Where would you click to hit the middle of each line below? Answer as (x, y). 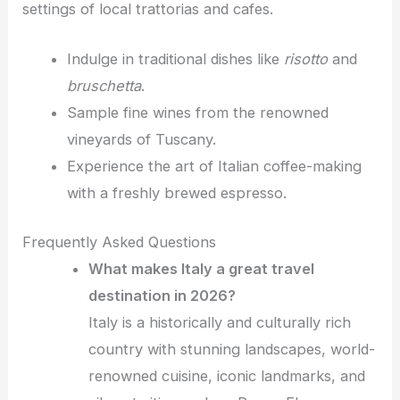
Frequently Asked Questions (120, 242)
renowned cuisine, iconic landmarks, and (227, 375)
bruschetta (104, 86)
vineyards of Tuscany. (141, 140)
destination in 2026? (162, 295)
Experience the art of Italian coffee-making (214, 167)
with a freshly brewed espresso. (176, 193)
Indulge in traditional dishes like (175, 59)
